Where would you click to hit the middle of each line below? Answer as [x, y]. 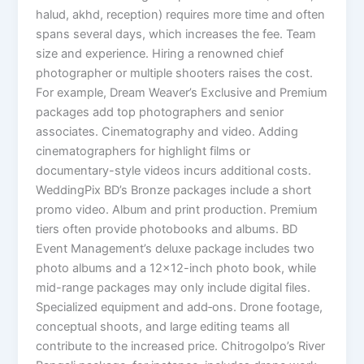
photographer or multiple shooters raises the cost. [175, 73]
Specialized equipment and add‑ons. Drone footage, [180, 307]
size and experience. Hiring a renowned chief [160, 53]
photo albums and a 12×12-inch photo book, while [176, 268]
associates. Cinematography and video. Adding [167, 131]
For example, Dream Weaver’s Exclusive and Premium [182, 92]
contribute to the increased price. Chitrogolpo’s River [181, 346]
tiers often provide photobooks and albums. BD [167, 229]
